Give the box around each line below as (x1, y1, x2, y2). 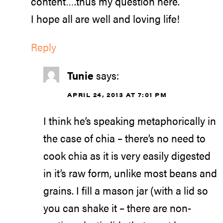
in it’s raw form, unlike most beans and (43, 165, 217, 181)
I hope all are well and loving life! (31, 11, 180, 26)
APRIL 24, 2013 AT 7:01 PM (67, 90, 167, 99)
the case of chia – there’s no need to (43, 130, 206, 146)
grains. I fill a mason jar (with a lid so (43, 183, 208, 198)
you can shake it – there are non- (43, 200, 191, 216)
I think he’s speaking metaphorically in (43, 113, 216, 128)
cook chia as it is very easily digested (43, 148, 211, 163)
